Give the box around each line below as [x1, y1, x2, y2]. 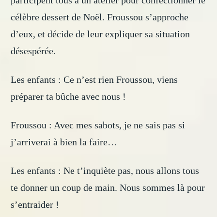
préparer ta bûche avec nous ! [11, 91, 126, 102]
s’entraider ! [11, 199, 60, 210]
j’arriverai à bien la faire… [11, 137, 118, 148]
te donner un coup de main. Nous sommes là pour [11, 182, 205, 193]
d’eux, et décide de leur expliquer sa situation [11, 29, 190, 40]
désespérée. [11, 46, 59, 57]
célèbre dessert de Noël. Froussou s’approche [11, 12, 189, 23]
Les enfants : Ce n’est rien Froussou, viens [11, 74, 178, 85]
